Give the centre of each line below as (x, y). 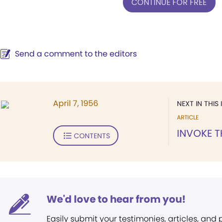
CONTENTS (92, 136)
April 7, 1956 (76, 103)
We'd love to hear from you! (116, 199)
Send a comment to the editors (76, 54)
